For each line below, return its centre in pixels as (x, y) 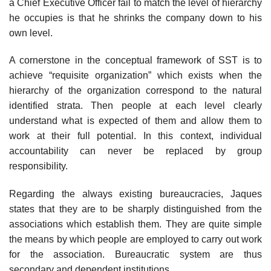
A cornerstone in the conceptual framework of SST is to (135, 60)
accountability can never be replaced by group (135, 151)
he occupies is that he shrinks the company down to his (135, 18)
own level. (31, 33)
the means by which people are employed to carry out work (135, 240)
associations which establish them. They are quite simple (135, 224)
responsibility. (38, 166)
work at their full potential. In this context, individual (135, 136)
